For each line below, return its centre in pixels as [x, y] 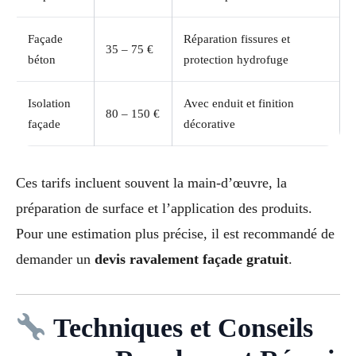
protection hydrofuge [236, 59]
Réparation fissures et [237, 39]
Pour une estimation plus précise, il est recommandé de [175, 233]
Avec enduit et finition [239, 103]
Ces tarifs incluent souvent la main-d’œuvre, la [151, 182]
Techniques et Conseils [180, 328]
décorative [209, 124]
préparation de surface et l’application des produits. [164, 208]
